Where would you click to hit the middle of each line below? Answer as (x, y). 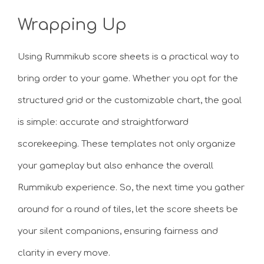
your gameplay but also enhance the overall (115, 166)
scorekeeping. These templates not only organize (127, 144)
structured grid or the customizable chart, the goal (130, 100)
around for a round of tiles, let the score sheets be (128, 209)
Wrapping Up (72, 24)
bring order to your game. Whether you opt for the (128, 78)
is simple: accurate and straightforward (103, 122)
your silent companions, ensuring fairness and (118, 231)
